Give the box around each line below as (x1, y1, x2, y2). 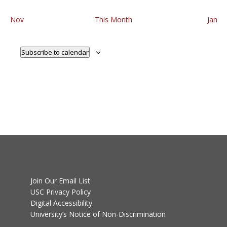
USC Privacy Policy (30, 186, 91, 197)
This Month (95, 14, 132, 24)
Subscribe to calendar (21, 47, 89, 57)
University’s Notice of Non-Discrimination (30, 209, 166, 219)
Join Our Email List (30, 175, 90, 185)
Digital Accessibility (30, 198, 92, 208)
